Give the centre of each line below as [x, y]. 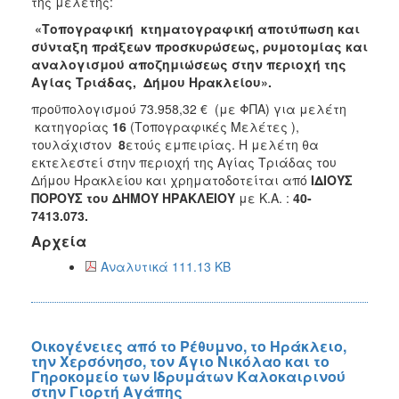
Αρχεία [59, 240]
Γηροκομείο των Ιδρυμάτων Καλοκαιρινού [188, 376]
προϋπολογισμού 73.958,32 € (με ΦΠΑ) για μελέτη [189, 108]
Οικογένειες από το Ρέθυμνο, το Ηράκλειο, [189, 346]
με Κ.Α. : [264, 197]
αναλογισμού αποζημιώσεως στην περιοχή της [189, 64]
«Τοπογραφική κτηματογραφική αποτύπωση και [197, 28]
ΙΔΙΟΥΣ [332, 179]
